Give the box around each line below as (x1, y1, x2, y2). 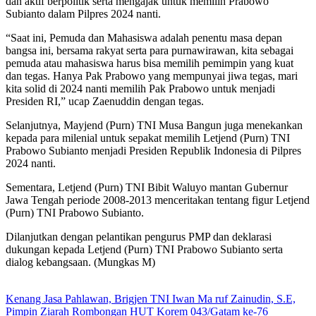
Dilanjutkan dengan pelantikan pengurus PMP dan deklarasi (6, 231, 272, 243)
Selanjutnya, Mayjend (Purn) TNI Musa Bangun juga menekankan (6, 119, 303, 132)
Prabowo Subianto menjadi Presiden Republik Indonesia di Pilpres (6, 145, 301, 157)
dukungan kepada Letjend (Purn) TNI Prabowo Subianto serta (6, 243, 283, 256)
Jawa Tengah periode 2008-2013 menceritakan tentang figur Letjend (6, 194, 310, 207)
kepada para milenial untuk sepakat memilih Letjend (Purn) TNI (6, 132, 290, 145)
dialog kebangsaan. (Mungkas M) (6, 256, 155, 269)
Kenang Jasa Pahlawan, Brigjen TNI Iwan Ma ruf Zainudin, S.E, (6, 293, 296, 305)
